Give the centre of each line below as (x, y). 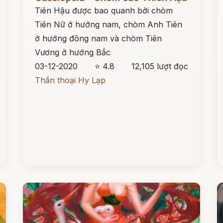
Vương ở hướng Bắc (73, 52)
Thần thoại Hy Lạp (70, 80)
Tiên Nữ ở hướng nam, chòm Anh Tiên (109, 24)
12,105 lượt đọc (160, 66)
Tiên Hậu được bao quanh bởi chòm (104, 10)
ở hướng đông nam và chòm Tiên (99, 38)
